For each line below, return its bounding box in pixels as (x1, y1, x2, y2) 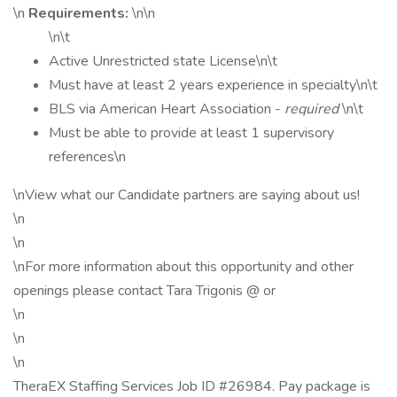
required (284, 99, 342, 119)
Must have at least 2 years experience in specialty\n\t (49, 75, 378, 95)
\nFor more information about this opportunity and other (13, 257, 354, 276)
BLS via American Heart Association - (49, 99, 284, 119)
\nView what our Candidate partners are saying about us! (13, 185, 360, 205)
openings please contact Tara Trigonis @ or (13, 281, 276, 300)
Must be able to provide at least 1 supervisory (49, 123, 334, 143)
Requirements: (28, 4, 132, 23)
